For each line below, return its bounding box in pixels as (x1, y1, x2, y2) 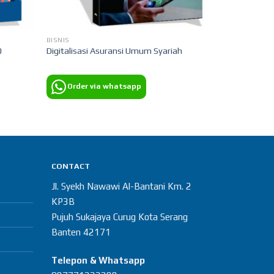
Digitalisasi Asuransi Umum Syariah (46, 46, 182, 56)
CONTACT (51, 161, 90, 171)
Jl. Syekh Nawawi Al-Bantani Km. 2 (51, 181, 191, 192)
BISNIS (46, 36, 70, 44)
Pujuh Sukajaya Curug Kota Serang (51, 212, 188, 223)
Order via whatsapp (67, 81, 141, 91)
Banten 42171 (51, 227, 111, 238)
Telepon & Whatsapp (51, 254, 145, 265)
